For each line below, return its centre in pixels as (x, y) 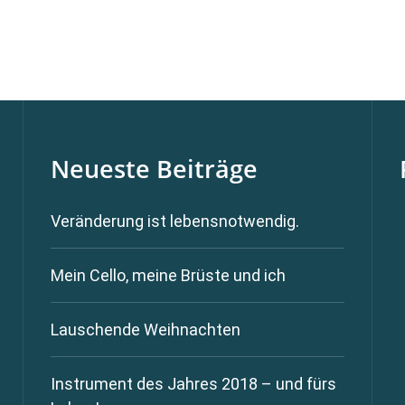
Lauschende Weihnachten (145, 330)
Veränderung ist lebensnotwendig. (174, 221)
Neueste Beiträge (154, 168)
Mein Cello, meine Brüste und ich (168, 276)
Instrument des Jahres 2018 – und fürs (193, 384)
